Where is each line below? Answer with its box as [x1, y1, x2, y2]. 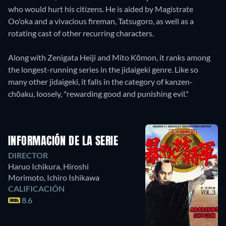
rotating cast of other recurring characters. [8, 28, 154, 38]
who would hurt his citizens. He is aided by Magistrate [8, 4, 193, 14]
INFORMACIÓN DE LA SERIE [8, 136, 119, 147]
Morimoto [8, 172, 44, 182]
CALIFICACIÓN [8, 183, 65, 193]
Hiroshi [63, 161, 89, 171]
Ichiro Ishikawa [47, 172, 99, 182]
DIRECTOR [8, 150, 48, 160]
